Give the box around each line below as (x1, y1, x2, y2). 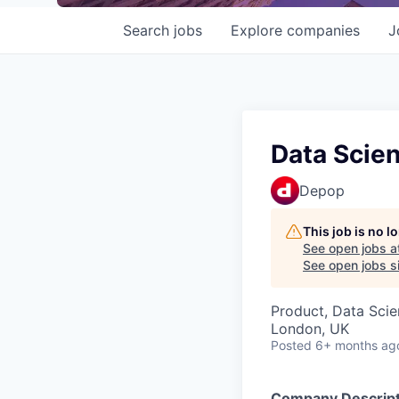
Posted (271, 338, 312, 353)
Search (123, 21, 174, 39)
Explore (231, 21, 287, 39)
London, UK (271, 320, 349, 338)
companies (287, 21, 360, 39)
